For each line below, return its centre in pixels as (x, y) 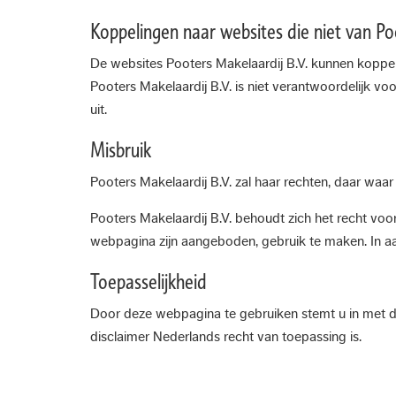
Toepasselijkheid (148, 282)
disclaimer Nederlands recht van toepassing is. (226, 337)
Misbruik (121, 150)
